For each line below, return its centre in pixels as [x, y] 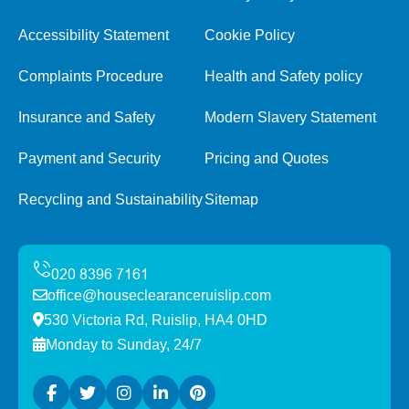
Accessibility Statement [94, 35]
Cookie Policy [250, 35]
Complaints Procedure [91, 76]
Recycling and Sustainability [110, 199]
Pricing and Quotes [267, 158]
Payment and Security [89, 158]
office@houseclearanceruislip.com [159, 295]
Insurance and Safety [87, 117]
